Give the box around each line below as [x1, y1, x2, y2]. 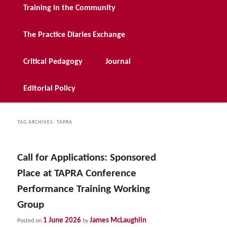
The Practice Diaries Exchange [23, 31, 126, 40]
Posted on [17, 217, 44, 224]
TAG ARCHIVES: [17, 120, 57, 126]
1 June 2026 [43, 216, 82, 224]
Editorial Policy [23, 85, 76, 93]
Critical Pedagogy [23, 58, 83, 66]
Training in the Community [23, 4, 116, 13]
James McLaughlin [90, 216, 147, 224]
